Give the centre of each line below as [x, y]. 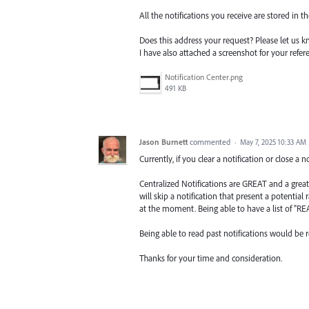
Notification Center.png [204, 77]
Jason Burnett [163, 141]
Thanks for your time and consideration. [211, 258]
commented [211, 141]
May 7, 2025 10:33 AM [273, 142]
